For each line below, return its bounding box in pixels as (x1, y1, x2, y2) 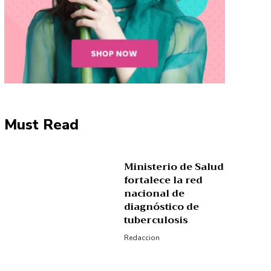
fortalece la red (124, 171, 203, 189)
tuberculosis (124, 211, 189, 229)
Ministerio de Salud (124, 158, 224, 175)
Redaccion (124, 232, 160, 243)
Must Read (4, 114, 79, 134)
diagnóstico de (124, 198, 200, 215)
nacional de (124, 184, 185, 202)
